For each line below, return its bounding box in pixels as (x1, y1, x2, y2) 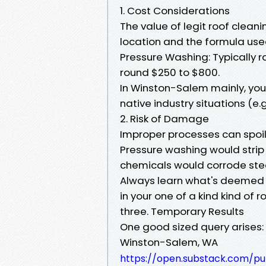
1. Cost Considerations (120, 3, 230, 18)
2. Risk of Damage (120, 111, 209, 126)
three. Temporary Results (120, 204, 244, 218)
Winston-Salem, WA (120, 235, 218, 249)
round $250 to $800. (120, 65, 220, 80)
